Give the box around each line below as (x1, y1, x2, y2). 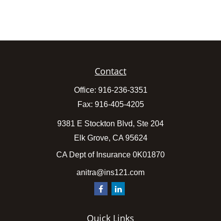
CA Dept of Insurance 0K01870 (56, 150, 165, 159)
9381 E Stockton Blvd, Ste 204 (57, 119, 164, 128)
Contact (95, 65, 126, 77)
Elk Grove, (74, 134, 110, 142)
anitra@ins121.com (76, 168, 145, 177)
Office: (74, 86, 98, 94)
